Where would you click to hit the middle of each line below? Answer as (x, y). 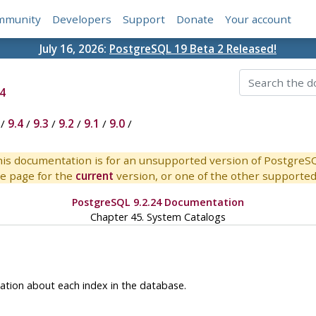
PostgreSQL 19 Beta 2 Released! (193, 48)
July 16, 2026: (74, 48)
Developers (82, 19)
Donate (195, 19)
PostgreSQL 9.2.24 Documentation (158, 202)
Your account (259, 19)
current (94, 176)
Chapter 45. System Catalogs (158, 217)
